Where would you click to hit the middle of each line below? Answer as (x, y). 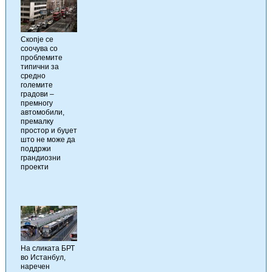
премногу (37, 103)
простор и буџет (49, 130)
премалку (37, 121)
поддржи (36, 148)
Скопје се (37, 39)
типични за (40, 66)
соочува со (39, 48)
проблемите (42, 57)
